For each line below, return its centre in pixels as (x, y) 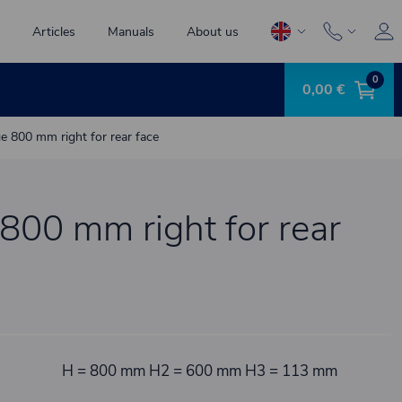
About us (213, 31)
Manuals (131, 31)
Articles (54, 31)
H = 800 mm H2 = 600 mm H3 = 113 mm (199, 371)
